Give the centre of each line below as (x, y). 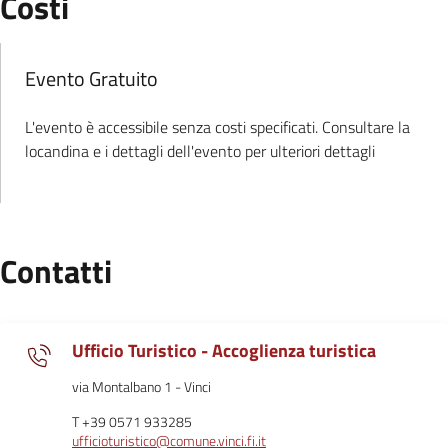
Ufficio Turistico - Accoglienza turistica (224, 350)
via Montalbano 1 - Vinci (141, 387)
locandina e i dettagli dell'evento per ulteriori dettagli (200, 151)
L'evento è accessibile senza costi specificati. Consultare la (217, 127)
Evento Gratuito (91, 78)
